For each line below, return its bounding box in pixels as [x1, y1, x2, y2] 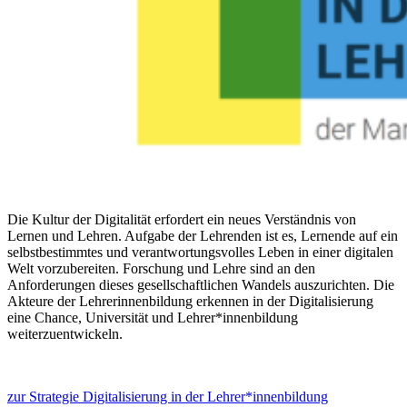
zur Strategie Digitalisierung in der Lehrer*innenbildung [7, 388, 328, 404]
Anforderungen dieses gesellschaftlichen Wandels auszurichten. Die [7, 276, 394, 293]
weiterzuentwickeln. [7, 325, 123, 342]
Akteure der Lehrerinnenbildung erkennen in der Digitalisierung [7, 293, 373, 309]
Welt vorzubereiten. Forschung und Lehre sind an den [7, 260, 315, 276]
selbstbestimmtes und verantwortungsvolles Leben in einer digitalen [7, 243, 393, 260]
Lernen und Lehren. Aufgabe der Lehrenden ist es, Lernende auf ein [7, 227, 398, 243]
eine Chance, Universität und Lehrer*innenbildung [7, 309, 298, 325]
